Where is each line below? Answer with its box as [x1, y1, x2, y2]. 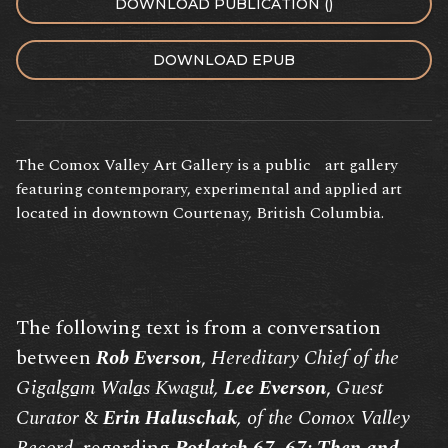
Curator [16, 403, 79, 434]
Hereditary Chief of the [211, 343, 399, 374]
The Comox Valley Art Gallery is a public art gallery [16, 153, 398, 178]
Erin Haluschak [103, 403, 237, 434]
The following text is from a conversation [16, 313, 381, 344]
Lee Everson [224, 373, 326, 404]
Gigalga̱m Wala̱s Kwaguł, [16, 373, 219, 404]
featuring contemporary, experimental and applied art [16, 177, 402, 202]
